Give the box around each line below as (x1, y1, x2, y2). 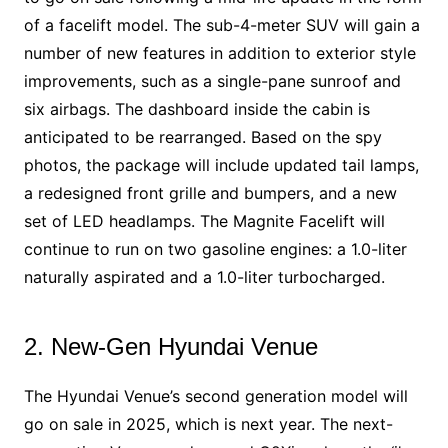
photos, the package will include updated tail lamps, (23, 154, 419, 175)
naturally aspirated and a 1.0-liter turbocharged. (23, 266, 385, 287)
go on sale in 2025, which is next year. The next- (23, 413, 393, 434)
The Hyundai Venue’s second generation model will (23, 385, 408, 406)
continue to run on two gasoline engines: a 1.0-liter (23, 238, 407, 259)
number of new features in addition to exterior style (23, 42, 416, 63)
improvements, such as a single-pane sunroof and (23, 70, 401, 91)
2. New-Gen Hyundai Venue (23, 332, 318, 360)
